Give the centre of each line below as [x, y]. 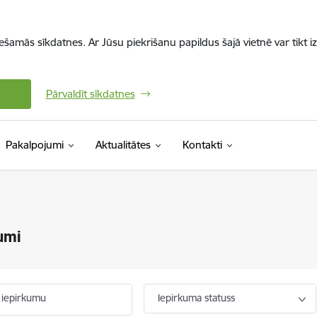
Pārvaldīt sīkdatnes [90, 94]
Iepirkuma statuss [197, 298]
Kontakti [202, 145]
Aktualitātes [123, 145]
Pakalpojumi [34, 145]
